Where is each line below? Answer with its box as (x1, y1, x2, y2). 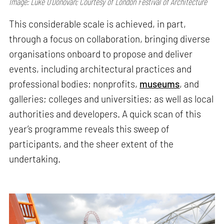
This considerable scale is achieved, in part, (9, 18, 186, 30)
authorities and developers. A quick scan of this (9, 108, 201, 120)
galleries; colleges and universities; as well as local (9, 93, 214, 105)
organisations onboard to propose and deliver (9, 48, 193, 60)
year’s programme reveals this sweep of (9, 123, 170, 135)
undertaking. (9, 153, 61, 165)
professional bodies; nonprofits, (9, 78, 140, 90)
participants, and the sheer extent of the (9, 138, 174, 150)
